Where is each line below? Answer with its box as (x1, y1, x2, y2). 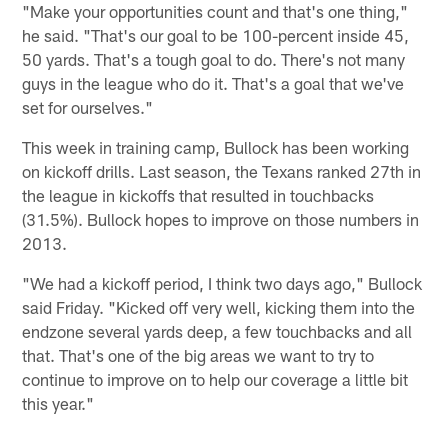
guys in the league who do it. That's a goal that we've (22, 73, 405, 94)
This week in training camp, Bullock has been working (22, 137, 410, 158)
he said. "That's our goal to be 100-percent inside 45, (22, 25, 410, 46)
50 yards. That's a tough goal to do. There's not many (22, 49, 406, 70)
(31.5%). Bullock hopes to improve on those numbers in (22, 209, 420, 230)
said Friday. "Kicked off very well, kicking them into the (22, 297, 416, 318)
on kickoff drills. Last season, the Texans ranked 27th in (22, 161, 422, 182)
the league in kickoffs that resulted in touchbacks (22, 185, 375, 206)
